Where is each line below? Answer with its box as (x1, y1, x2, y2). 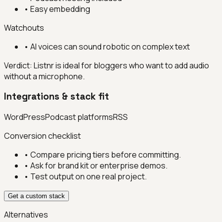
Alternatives (4, 209, 48, 221)
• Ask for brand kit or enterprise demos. (24, 160, 167, 171)
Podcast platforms (45, 111, 113, 123)
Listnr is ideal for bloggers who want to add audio (34, 59, 209, 71)
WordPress (4, 111, 45, 123)
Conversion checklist (4, 130, 81, 142)
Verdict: (4, 59, 34, 71)
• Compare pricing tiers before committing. (24, 149, 181, 161)
